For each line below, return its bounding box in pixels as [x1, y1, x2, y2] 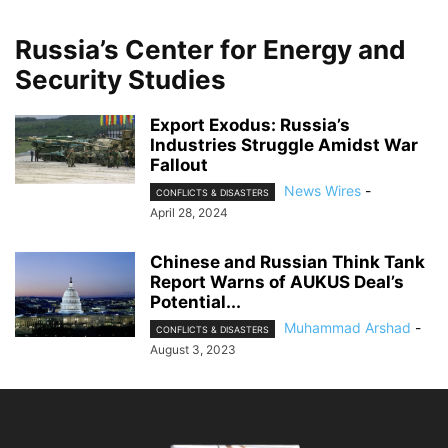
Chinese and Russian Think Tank [150, 252, 425, 273]
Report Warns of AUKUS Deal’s [150, 272, 404, 293]
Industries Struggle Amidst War [150, 135, 418, 155]
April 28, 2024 [150, 205, 228, 221]
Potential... [150, 292, 241, 313]
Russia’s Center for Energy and [15, 34, 406, 65]
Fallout [150, 155, 208, 175]
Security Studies [15, 64, 226, 95]
